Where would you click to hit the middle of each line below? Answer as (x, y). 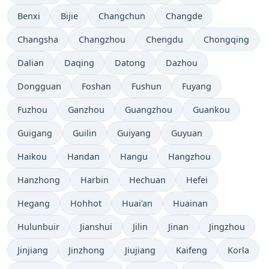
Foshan (96, 86)
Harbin (95, 180)
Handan (83, 157)
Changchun (122, 16)
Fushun (147, 86)
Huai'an (137, 204)
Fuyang (197, 86)
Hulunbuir (38, 227)
